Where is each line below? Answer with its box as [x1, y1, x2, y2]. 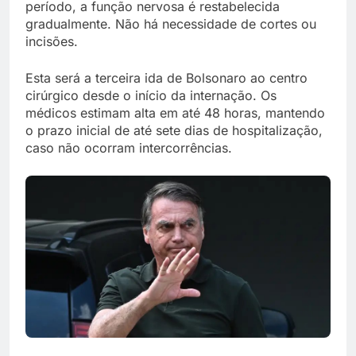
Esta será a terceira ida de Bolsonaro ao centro [25, 69, 308, 86]
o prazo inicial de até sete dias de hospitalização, [25, 122, 323, 138]
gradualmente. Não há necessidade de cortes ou [25, 15, 316, 32]
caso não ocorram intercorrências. [25, 139, 232, 156]
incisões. [25, 33, 78, 49]
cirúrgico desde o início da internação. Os [25, 87, 277, 103]
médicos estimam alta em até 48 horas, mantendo [25, 104, 325, 121]
